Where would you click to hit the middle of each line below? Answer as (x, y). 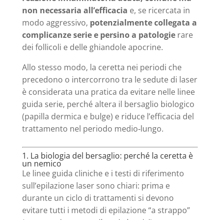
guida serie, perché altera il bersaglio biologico (108, 104)
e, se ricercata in (159, 10)
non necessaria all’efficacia (75, 10)
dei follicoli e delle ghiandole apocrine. (92, 47)
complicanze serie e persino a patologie (98, 35)
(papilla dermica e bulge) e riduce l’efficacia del (108, 116)
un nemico (41, 163)
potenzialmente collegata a (143, 22)
